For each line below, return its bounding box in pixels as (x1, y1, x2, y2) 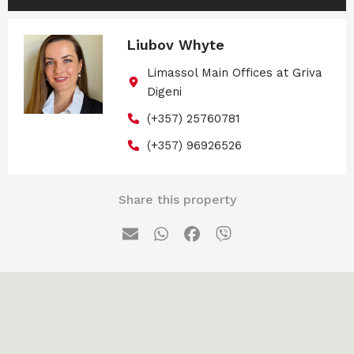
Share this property (118, 191, 236, 207)
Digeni (146, 84, 182, 99)
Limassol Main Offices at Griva (146, 65, 322, 80)
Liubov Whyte (126, 36, 224, 53)
